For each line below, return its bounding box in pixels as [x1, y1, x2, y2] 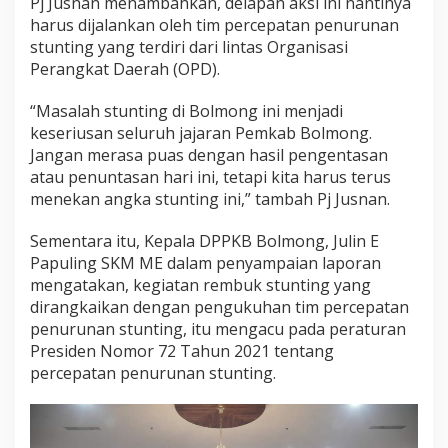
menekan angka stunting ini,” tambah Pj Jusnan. [30, 188, 390, 211]
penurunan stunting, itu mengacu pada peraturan [30, 318, 406, 341]
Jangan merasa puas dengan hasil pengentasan [30, 144, 388, 167]
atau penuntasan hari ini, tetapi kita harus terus [30, 166, 391, 189]
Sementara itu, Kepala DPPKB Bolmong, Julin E [30, 230, 379, 253]
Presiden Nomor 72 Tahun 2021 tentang [30, 340, 334, 363]
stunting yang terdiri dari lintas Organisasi [30, 36, 348, 59]
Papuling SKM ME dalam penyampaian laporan [30, 252, 381, 275]
